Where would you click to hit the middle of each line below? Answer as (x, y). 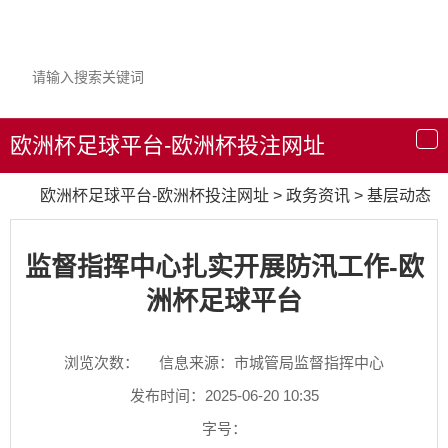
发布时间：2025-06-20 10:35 (224, 396)
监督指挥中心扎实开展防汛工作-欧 (224, 267)
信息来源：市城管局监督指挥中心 (271, 363)
